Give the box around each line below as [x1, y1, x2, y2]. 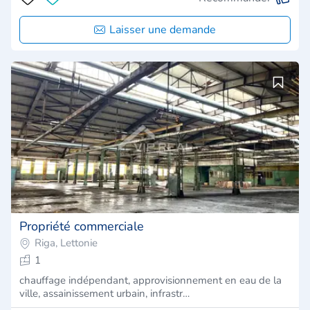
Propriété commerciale [19, 217, 144, 235]
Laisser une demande [109, 21, 216, 37]
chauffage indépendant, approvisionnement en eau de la [19, 273, 282, 287]
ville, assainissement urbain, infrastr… [19, 286, 190, 300]
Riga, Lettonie [35, 235, 98, 250]
